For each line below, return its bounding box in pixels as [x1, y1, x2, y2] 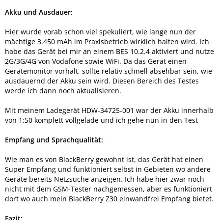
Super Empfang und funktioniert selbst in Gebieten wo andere [5, 164, 211, 174]
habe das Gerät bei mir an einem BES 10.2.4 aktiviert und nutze [5, 46, 214, 56]
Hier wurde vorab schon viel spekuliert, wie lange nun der [5, 27, 196, 36]
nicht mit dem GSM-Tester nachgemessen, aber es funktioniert [5, 184, 212, 193]
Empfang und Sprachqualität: [5, 135, 103, 144]
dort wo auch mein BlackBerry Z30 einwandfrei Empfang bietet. [5, 193, 214, 203]
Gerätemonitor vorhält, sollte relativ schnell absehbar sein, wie [5, 66, 212, 76]
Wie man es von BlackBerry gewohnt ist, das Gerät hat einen [5, 154, 203, 164]
